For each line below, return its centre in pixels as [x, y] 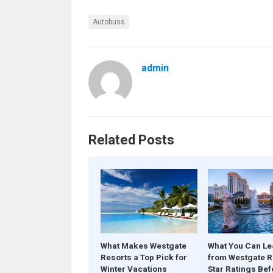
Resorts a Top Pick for [144, 257]
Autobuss [108, 22]
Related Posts [131, 140]
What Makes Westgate [143, 246]
